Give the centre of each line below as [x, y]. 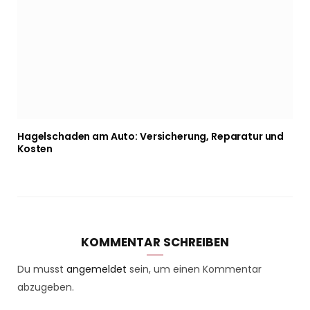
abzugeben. [46, 288]
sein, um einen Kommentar [194, 270]
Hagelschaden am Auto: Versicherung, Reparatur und [151, 137]
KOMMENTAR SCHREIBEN [155, 243]
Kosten [35, 149]
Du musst [42, 270]
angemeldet [97, 270]
